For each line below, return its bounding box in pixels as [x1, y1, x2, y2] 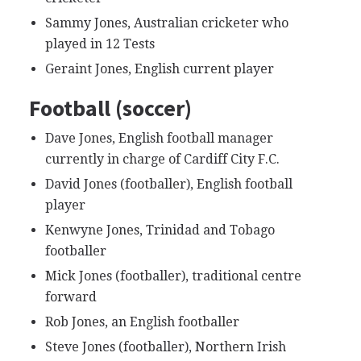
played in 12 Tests [44, 35, 155, 52]
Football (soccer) [28, 93, 192, 122]
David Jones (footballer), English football [44, 176, 293, 192]
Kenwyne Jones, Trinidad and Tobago [44, 222, 275, 238]
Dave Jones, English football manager [44, 130, 273, 146]
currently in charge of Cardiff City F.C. [44, 151, 280, 167]
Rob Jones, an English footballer [44, 313, 239, 330]
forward [44, 288, 97, 305]
